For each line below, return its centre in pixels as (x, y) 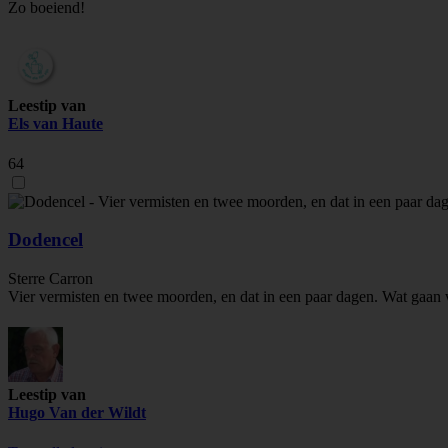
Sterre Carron (50, 279)
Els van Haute (55, 124)
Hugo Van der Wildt (77, 413)
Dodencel (45, 240)
